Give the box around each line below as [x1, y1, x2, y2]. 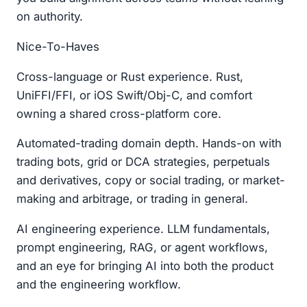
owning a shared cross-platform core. [16, 106, 221, 121]
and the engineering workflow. [16, 278, 181, 292]
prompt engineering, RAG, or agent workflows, [16, 241, 268, 255]
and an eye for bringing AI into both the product [16, 259, 273, 273]
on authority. [16, 10, 83, 24]
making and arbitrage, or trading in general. [16, 192, 248, 206]
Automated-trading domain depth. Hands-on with [16, 136, 282, 151]
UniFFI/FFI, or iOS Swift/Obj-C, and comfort [16, 88, 252, 102]
